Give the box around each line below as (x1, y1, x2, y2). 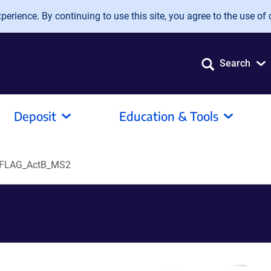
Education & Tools (119, 108, 218, 123)
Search (220, 57, 250, 69)
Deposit (14, 108, 56, 123)
